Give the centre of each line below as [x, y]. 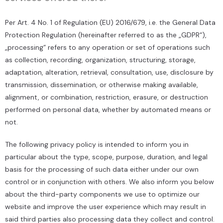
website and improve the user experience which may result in [106, 207]
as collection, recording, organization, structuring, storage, [100, 60]
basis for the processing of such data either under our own [102, 169]
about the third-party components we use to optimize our [102, 194]
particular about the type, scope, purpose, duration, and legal [106, 157]
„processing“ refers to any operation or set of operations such [108, 47]
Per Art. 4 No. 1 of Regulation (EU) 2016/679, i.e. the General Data [110, 22]
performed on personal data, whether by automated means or [108, 110]
